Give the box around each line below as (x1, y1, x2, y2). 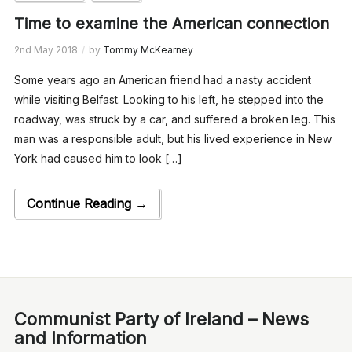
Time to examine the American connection (13, 13, 329, 33)
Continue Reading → (26, 195, 148, 211)
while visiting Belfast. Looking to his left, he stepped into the (13, 92, 324, 106)
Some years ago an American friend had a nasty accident (13, 72, 311, 86)
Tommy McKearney (102, 43, 193, 56)
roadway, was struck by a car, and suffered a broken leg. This (13, 112, 335, 126)
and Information (13, 327, 147, 348)
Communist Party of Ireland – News (13, 308, 309, 329)
